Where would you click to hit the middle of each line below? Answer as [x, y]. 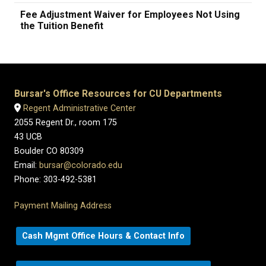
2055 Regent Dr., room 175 [66, 123]
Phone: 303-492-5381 [56, 180]
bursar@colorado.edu [81, 165]
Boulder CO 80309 [49, 151]
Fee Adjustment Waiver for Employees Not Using [130, 15]
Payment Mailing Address [63, 206]
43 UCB [28, 137]
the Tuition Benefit [62, 26]
